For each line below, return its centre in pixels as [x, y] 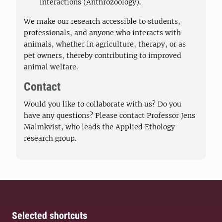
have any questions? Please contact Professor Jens [110, 115]
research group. [50, 138]
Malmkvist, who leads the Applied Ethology [99, 127]
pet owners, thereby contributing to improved [103, 55]
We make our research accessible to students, [102, 21]
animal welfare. [51, 67]
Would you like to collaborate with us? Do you [103, 104]
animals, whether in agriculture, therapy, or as [105, 44]
